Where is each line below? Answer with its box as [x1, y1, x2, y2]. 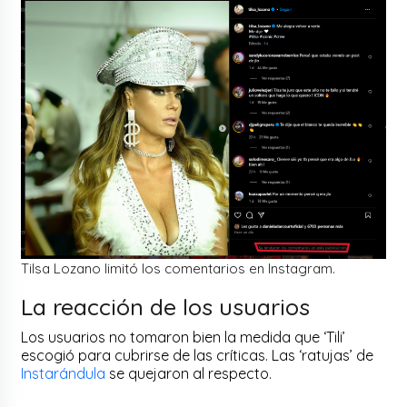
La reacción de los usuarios [21, 292, 311, 321]
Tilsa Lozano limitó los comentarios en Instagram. [21, 259, 336, 277]
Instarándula [21, 363, 110, 382]
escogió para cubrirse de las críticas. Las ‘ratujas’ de [21, 345, 374, 364]
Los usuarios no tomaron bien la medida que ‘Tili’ [21, 327, 346, 346]
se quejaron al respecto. [109, 363, 276, 382]
